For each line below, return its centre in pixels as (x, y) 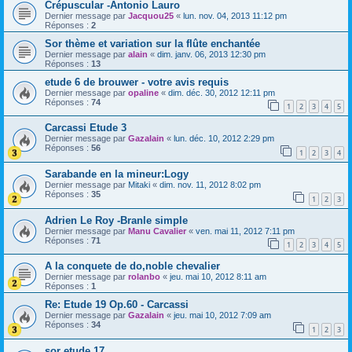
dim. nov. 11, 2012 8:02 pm (210, 184)
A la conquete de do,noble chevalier (132, 266)
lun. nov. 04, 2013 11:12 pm (235, 15)
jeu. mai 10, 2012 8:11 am (218, 277)
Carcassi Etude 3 (86, 128)
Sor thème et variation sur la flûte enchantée (152, 43)
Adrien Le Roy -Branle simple (116, 220)
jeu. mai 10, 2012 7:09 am (222, 315)
